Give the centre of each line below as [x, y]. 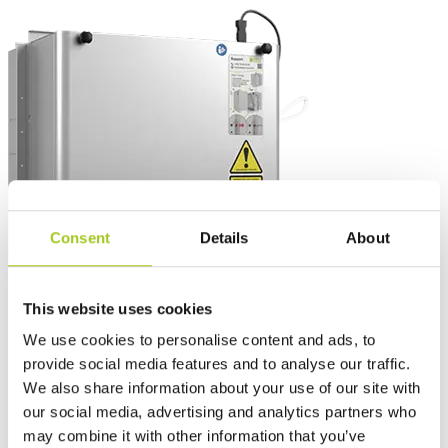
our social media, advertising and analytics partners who [219, 412]
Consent [80, 237]
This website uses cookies [118, 308]
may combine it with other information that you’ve [194, 436]
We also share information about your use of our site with [222, 388]
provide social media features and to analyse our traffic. [217, 364]
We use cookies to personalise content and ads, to [199, 340]
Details [224, 237]
